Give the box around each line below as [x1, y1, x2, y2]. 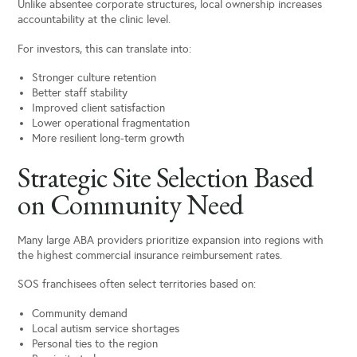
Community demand [31, 306, 127, 320]
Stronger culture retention [31, 71, 156, 85]
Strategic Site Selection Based [18, 159, 314, 196]
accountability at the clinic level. [18, 13, 171, 27]
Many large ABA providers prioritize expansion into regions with [18, 233, 324, 247]
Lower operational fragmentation [31, 116, 190, 131]
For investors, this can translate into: [18, 41, 192, 56]
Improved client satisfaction [31, 101, 165, 116]
